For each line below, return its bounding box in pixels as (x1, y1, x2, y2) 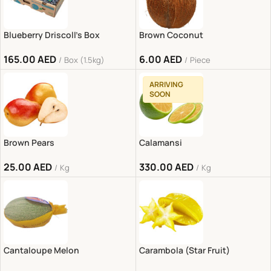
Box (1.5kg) (64, 54, 105, 65)
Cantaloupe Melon (4, 244, 79, 256)
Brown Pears (4, 137, 54, 148)
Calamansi (139, 137, 182, 148)
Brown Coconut (139, 28, 203, 41)
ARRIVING (149, 79, 183, 90)
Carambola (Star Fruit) (139, 244, 230, 256)
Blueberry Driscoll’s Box (4, 28, 100, 41)
